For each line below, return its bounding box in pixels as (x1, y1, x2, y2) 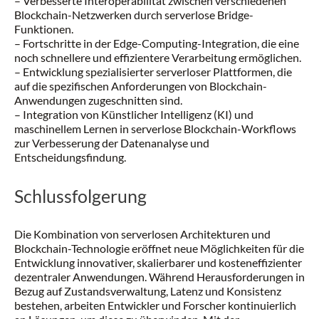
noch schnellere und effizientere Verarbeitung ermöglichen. (14, 51, 301, 64)
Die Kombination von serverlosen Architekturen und (14, 227, 271, 241)
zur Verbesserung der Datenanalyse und (14, 136, 209, 150)
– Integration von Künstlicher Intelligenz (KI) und (14, 108, 253, 121)
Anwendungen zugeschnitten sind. (14, 93, 182, 107)
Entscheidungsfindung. (14, 150, 126, 164)
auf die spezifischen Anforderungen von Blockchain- (14, 79, 267, 93)
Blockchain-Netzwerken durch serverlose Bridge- (14, 8, 253, 21)
